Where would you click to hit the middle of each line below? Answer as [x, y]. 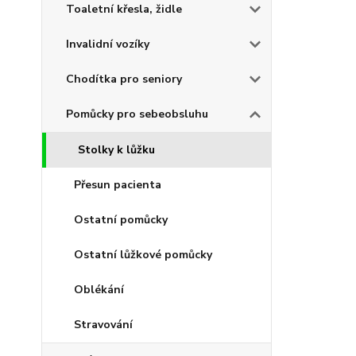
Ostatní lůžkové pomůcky [143, 254]
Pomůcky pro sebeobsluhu [137, 114]
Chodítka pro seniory [124, 79]
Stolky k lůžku [116, 149]
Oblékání [99, 289]
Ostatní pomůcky [121, 219]
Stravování [103, 324]
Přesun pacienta [118, 184]
